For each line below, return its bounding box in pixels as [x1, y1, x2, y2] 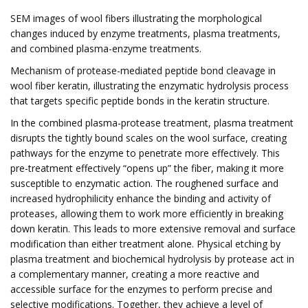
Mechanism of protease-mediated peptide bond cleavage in [10, 64, 276, 77]
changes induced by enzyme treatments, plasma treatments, [10, 27, 280, 40]
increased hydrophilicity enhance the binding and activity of [10, 192, 271, 205]
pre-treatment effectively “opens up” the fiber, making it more [10, 162, 284, 175]
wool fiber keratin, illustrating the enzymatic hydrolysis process [10, 79, 289, 92]
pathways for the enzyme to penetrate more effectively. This [10, 146, 280, 159]
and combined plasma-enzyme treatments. [10, 42, 201, 55]
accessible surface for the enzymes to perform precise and [10, 283, 272, 296]
